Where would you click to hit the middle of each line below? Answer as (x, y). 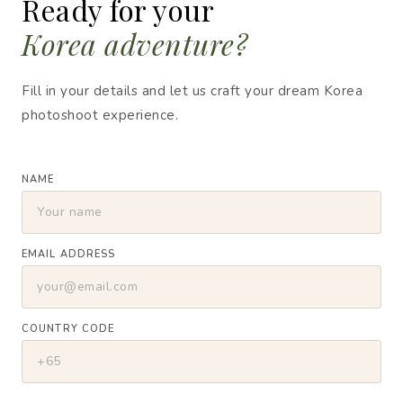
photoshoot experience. (100, 115)
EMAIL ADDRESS (69, 254)
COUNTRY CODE (68, 328)
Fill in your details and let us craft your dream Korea (192, 90)
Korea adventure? (134, 43)
